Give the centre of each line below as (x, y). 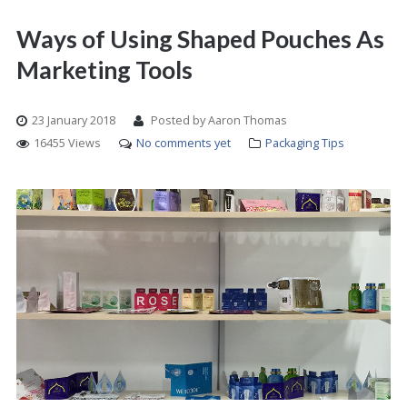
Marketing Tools (104, 70)
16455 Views (67, 143)
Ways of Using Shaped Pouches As (200, 39)
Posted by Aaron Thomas (218, 120)
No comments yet (184, 143)
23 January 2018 (74, 120)
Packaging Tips (305, 143)
